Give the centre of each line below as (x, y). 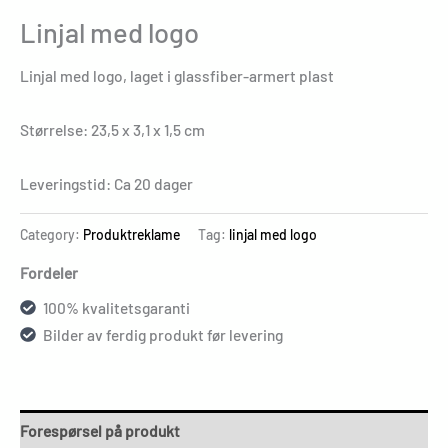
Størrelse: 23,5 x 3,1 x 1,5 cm (112, 129)
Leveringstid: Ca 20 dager (106, 184)
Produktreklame (131, 234)
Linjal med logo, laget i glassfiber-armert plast (177, 75)
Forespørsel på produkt (100, 431)
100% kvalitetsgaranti (117, 307)
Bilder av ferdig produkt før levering (163, 334)
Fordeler (49, 272)
